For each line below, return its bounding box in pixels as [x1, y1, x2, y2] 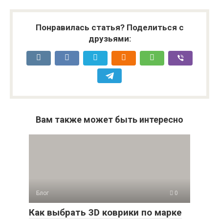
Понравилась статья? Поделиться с [35, 22, 184, 32]
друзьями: [88, 34, 131, 44]
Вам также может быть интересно [36, 114, 183, 125]
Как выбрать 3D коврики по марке [29, 207, 182, 218]
